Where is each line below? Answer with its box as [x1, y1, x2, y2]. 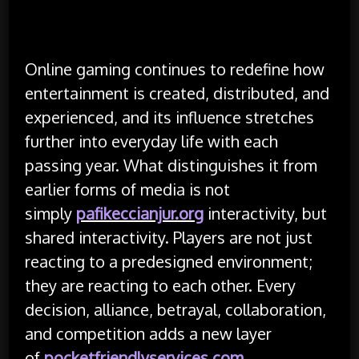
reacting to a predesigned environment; [25, 250, 313, 272]
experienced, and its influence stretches [25, 106, 315, 127]
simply [25, 202, 77, 224]
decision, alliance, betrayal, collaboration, [25, 298, 327, 320]
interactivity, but [204, 202, 328, 224]
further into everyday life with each [25, 130, 279, 151]
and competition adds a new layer [25, 322, 272, 344]
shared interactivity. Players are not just [25, 226, 313, 248]
